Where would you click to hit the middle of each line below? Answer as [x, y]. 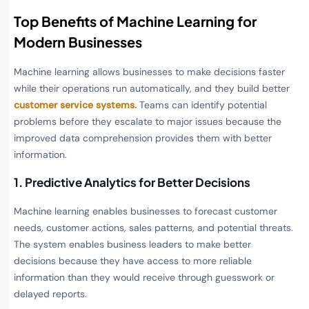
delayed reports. [50, 293]
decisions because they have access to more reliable [133, 260]
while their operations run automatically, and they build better [152, 89]
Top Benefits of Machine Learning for [135, 21]
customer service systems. [77, 105]
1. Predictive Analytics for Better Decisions [132, 182]
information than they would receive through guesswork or [144, 277]
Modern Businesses [78, 42]
